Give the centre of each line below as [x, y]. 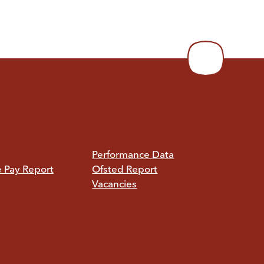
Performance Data [133, 155]
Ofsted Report [125, 170]
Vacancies [115, 185]
